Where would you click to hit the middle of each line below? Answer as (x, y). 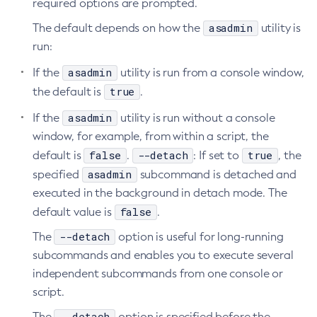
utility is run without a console (196, 118)
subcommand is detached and (217, 174)
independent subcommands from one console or (158, 273)
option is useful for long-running (200, 237)
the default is (68, 92)
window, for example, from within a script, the (151, 136)
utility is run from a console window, (211, 73)
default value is (74, 212)
